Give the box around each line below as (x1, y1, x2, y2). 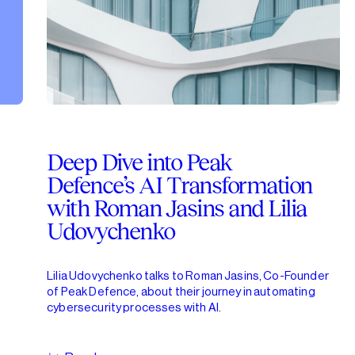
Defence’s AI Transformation (47, 171, 312, 198)
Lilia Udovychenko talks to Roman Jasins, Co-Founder (47, 270, 329, 283)
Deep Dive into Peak (47, 148, 232, 175)
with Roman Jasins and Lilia (47, 194, 307, 221)
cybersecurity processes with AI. (47, 302, 221, 315)
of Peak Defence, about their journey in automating (47, 286, 315, 299)
